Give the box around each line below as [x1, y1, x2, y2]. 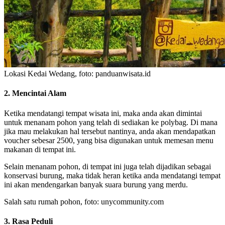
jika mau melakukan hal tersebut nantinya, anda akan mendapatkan [4, 127, 215, 136]
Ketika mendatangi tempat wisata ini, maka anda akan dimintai [4, 108, 202, 118]
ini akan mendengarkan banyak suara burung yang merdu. [4, 180, 188, 189]
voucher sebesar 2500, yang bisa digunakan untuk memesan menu [4, 136, 213, 145]
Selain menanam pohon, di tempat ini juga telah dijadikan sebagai [4, 162, 211, 171]
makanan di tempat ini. [4, 145, 76, 154]
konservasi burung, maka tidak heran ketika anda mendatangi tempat [4, 171, 220, 180]
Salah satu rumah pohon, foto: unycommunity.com [4, 197, 164, 206]
